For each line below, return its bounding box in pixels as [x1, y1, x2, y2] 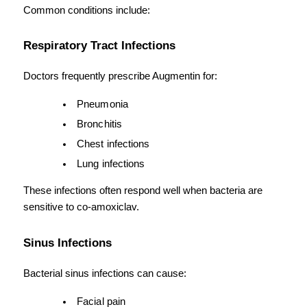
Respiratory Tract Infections [23, 38, 175, 53]
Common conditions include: [23, 4, 150, 16]
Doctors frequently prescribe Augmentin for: [23, 71, 217, 82]
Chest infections [77, 138, 150, 150]
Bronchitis [77, 119, 122, 130]
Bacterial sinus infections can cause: [23, 267, 186, 279]
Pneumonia [77, 99, 128, 110]
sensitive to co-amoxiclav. [23, 201, 139, 213]
